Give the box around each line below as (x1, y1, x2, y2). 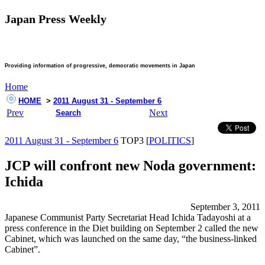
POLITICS (149, 135, 191, 146)
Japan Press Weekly (5, 12, 106, 26)
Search (56, 108, 81, 118)
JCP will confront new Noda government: (5, 158, 256, 174)
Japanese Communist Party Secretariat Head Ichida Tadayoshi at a (5, 212, 251, 223)
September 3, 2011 (190, 202, 260, 212)
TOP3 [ (118, 135, 149, 146)
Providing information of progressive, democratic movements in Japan (5, 63, 195, 69)
